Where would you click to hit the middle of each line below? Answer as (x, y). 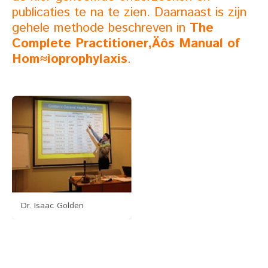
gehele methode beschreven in (101, 28)
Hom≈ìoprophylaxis (70, 59)
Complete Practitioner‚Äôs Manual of (126, 43)
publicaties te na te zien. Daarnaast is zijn (129, 12)
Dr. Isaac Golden (52, 205)
